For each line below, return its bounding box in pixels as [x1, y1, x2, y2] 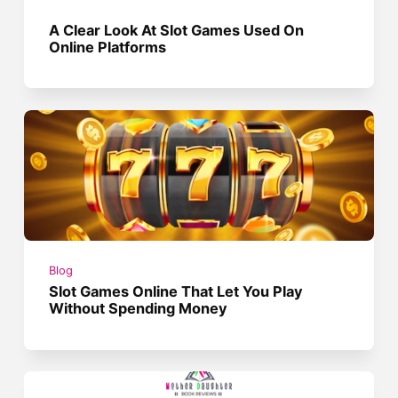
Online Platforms [49, 37, 167, 56]
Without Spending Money [49, 299, 228, 318]
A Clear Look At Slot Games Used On [49, 20, 305, 39]
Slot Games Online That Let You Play [49, 283, 304, 301]
